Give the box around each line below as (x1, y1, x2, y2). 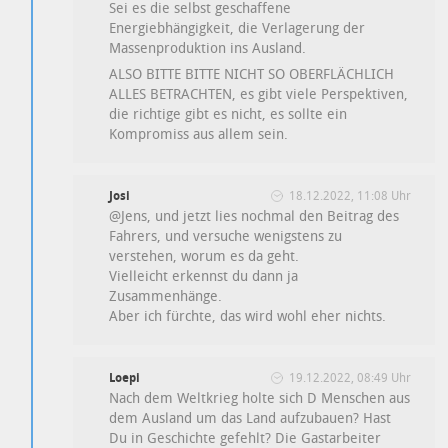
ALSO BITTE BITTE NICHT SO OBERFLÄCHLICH (109, 65, 395, 83)
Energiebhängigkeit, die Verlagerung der (109, 19, 366, 37)
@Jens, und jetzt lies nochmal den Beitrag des (109, 207, 400, 225)
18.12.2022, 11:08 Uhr (288, 188, 411, 203)
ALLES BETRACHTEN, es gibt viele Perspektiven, (109, 85, 409, 103)
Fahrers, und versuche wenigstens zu (109, 227, 343, 245)
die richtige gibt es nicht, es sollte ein (109, 105, 348, 123)
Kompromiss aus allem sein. (109, 125, 289, 143)
